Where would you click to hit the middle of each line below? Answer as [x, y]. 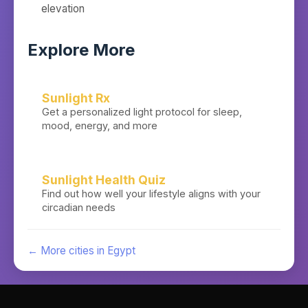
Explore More [81, 50]
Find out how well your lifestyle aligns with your [151, 194]
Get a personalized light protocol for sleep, [142, 112]
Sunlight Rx [76, 98]
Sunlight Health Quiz [104, 180]
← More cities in [67, 251]
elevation [63, 9]
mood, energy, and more [100, 125]
